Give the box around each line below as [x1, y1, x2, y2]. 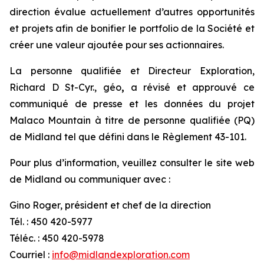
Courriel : [9, 249, 52, 261]
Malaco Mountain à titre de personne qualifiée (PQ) [9, 114, 255, 127]
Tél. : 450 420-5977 [9, 216, 93, 228]
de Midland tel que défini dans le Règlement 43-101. [9, 131, 246, 143]
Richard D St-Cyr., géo [9, 81, 121, 94]
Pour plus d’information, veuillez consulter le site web [9, 157, 255, 169]
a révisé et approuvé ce [124, 81, 255, 94]
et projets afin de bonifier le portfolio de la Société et [9, 22, 255, 35]
